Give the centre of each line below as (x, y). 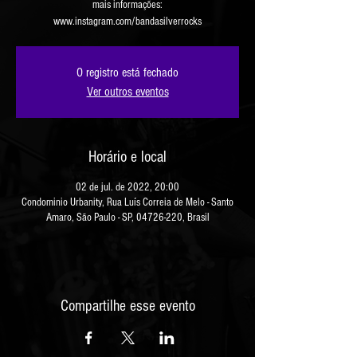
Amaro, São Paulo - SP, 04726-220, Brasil (127, 217)
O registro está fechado (127, 72)
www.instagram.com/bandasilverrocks (127, 21)
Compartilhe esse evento (127, 306)
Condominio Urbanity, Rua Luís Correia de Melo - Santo (127, 202)
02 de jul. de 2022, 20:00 (127, 187)
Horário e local (127, 157)
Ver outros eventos (127, 91)
